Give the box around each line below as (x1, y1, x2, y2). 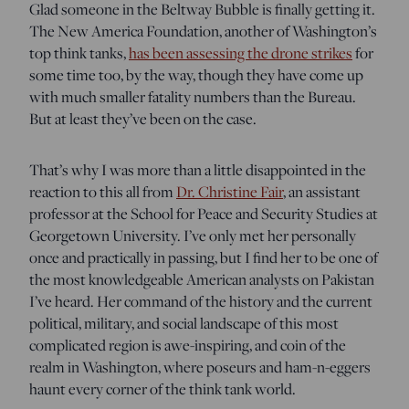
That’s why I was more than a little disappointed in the (29, 158, 366, 181)
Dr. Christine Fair (176, 180, 283, 203)
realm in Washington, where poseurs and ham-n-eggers (29, 355, 371, 378)
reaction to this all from (29, 180, 176, 203)
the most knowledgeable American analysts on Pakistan (29, 267, 374, 290)
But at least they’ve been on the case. (29, 107, 257, 130)
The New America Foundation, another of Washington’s (29, 19, 377, 42)
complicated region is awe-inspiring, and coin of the (29, 333, 346, 356)
